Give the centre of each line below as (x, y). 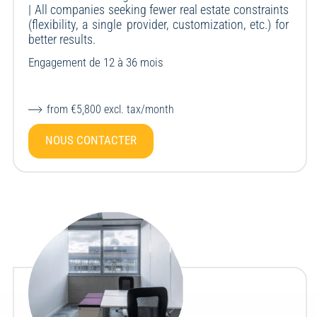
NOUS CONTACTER (91, 140)
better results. (62, 40)
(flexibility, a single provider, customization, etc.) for (158, 25)
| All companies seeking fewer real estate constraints (158, 10)
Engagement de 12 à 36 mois (96, 63)
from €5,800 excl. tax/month (111, 110)
